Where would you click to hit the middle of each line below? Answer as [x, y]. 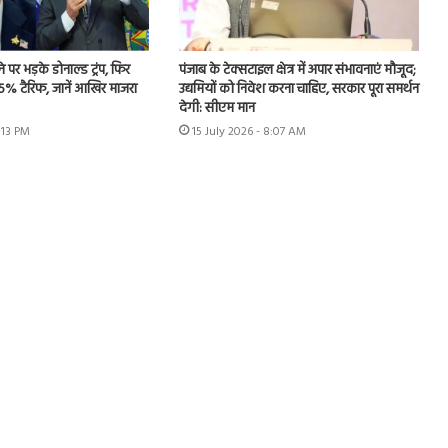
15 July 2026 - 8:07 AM [248, 132]
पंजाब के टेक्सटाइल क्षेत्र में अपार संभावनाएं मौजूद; [297, 71]
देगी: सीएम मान [216, 109]
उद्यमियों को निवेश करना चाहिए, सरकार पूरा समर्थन [298, 90]
